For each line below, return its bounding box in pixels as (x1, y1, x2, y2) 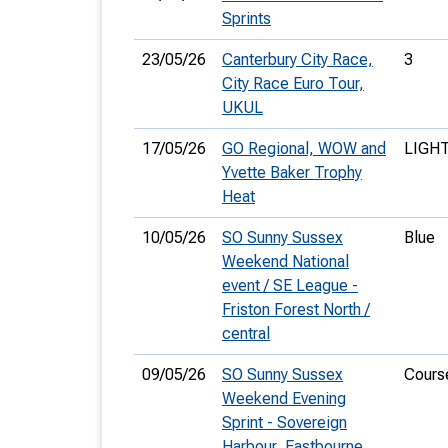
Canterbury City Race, (222, 50, 373, 69)
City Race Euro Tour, (222, 74, 364, 93)
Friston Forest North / (222, 300, 370, 319)
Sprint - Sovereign (222, 413, 347, 432)
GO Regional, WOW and (222, 139, 386, 158)
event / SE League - (222, 276, 358, 295)
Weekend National (222, 252, 349, 271)
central (222, 324, 270, 343)
